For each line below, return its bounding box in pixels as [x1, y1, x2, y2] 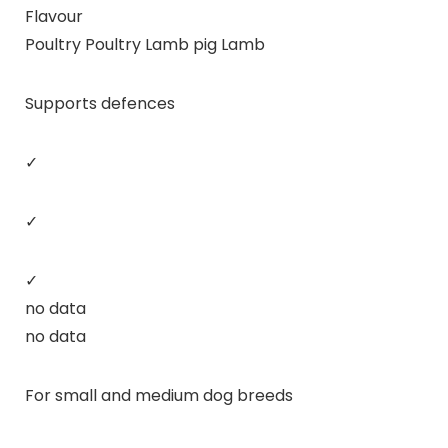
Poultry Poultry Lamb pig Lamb [24, 32, 265, 56]
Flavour [24, 4, 83, 28]
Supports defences [24, 91, 175, 115]
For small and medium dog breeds [24, 383, 293, 407]
